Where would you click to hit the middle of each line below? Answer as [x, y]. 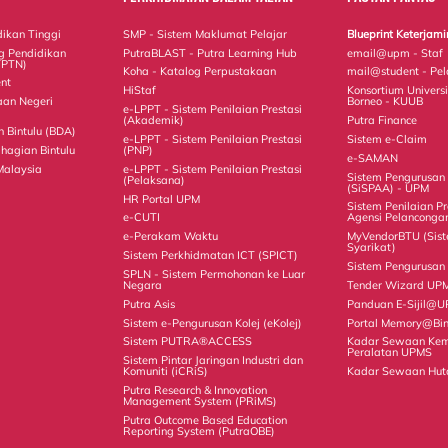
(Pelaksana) [154, 179]
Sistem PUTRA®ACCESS [188, 341]
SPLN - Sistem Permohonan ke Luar [214, 273]
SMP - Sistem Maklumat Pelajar [205, 33]
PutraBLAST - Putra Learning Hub [210, 52]
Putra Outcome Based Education [205, 419]
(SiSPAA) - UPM [388, 187]
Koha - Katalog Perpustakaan [200, 71]
